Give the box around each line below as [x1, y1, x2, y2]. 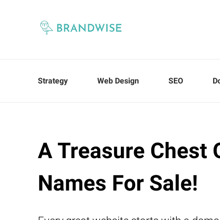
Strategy [38, 76, 68, 85]
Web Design [97, 76, 139, 85]
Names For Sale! [38, 170, 198, 196]
